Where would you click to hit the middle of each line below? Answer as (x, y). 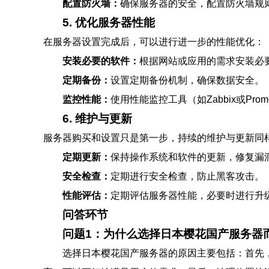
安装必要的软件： (101, 61)
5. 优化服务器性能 (109, 23)
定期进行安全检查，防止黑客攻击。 (187, 176)
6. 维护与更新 (97, 119)
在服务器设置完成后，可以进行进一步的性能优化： (154, 42)
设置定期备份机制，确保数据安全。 (187, 80)
